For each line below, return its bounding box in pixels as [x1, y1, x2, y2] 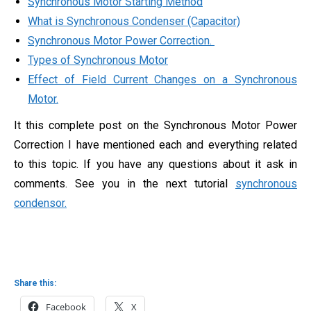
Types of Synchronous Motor [28, 53, 168, 67]
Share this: [14, 278, 56, 288]
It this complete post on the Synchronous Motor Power [14, 118, 297, 132]
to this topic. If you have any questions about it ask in [14, 157, 297, 171]
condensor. [14, 196, 67, 210]
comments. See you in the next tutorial [14, 176, 235, 190]
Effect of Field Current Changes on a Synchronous [28, 72, 297, 86]
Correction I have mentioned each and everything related [14, 137, 297, 151]
